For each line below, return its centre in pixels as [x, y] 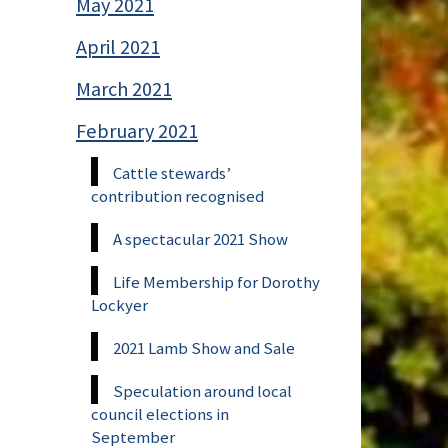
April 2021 [118, 46]
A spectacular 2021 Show [200, 238]
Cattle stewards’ [172, 172]
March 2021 [124, 88]
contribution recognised [177, 195]
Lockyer [119, 304]
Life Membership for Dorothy [216, 281]
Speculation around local [202, 390]
